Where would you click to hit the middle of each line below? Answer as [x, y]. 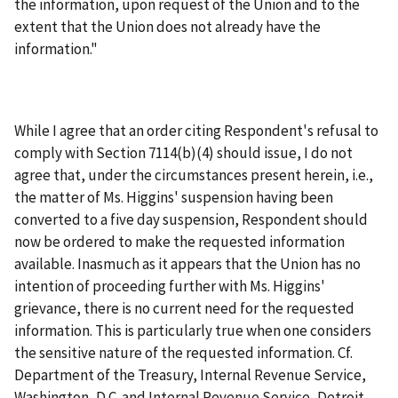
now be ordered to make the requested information [179, 241]
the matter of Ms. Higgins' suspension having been [174, 197]
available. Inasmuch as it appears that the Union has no [187, 263]
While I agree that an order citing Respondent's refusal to [196, 130]
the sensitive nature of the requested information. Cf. [183, 352]
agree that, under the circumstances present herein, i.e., [194, 175]
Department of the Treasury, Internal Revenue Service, [190, 374]
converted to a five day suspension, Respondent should [191, 219]
